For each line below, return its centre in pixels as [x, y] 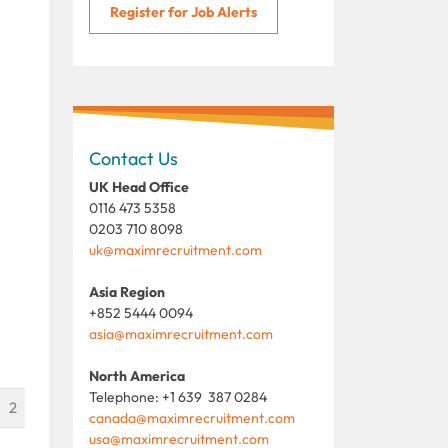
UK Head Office [139, 186]
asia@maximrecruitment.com [181, 333]
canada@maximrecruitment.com [192, 417]
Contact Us [133, 158]
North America [137, 375]
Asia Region [127, 291]
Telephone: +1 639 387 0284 [178, 396]
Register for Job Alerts [183, 11]
